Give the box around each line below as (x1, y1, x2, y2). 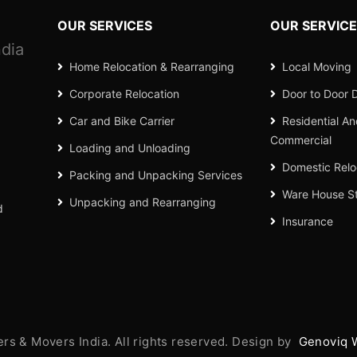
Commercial (269, 133, 331, 147)
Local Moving (281, 60, 351, 73)
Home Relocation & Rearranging (69, 60, 234, 73)
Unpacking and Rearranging (69, 195, 216, 209)
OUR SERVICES (57, 18, 152, 33)
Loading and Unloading (69, 141, 190, 155)
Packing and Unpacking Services (69, 168, 242, 182)
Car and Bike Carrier (69, 114, 175, 127)
